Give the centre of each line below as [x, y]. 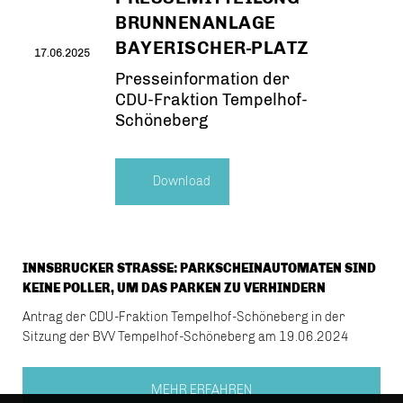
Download [180, 181]
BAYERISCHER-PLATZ [212, 48]
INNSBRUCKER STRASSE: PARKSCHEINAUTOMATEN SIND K [199, 269]
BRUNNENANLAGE [196, 22]
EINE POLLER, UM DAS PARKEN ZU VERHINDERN [170, 288]
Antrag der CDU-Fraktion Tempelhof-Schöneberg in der [184, 317]
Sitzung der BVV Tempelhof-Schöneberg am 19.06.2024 [186, 337]
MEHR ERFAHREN [201, 390]
